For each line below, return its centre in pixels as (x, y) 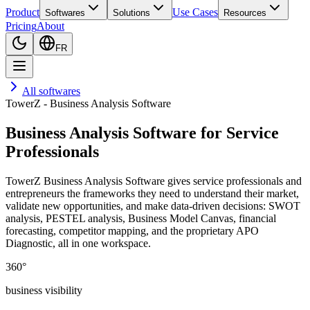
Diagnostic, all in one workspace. (78, 243)
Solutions (131, 13)
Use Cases (195, 12)
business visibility (44, 290)
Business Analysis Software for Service (142, 133)
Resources (245, 13)
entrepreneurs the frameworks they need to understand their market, (152, 193)
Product (22, 12)
